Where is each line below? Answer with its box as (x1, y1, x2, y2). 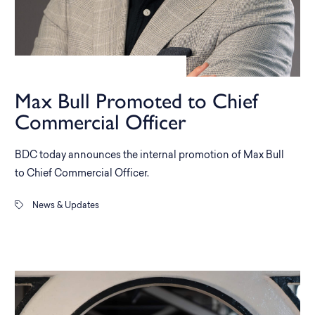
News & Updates (30, 202, 99, 210)
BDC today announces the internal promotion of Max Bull (15, 150, 284, 161)
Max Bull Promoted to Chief (15, 88, 258, 114)
